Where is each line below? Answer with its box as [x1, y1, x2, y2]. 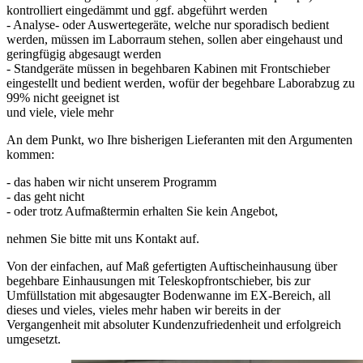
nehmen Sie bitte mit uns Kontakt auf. [6, 232, 199, 246]
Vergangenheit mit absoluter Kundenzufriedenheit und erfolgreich [6, 318, 341, 332]
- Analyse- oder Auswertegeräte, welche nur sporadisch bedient [6, 18, 329, 32]
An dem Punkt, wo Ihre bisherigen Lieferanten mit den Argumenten [6, 133, 352, 147]
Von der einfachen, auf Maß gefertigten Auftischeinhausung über [6, 259, 337, 274]
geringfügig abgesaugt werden [6, 47, 161, 62]
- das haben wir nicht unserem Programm [6, 175, 216, 190]
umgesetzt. [6, 332, 61, 347]
